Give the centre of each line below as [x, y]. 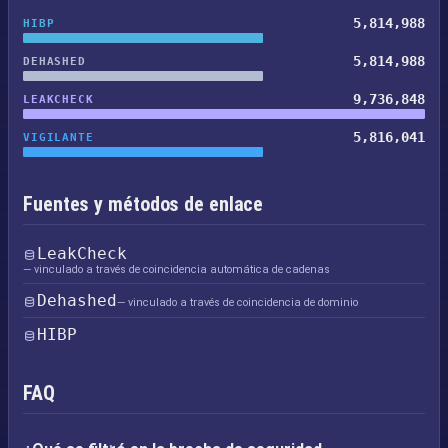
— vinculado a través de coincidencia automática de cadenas [176, 269]
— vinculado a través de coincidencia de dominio [237, 302]
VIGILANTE [58, 137]
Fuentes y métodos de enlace [143, 204]
